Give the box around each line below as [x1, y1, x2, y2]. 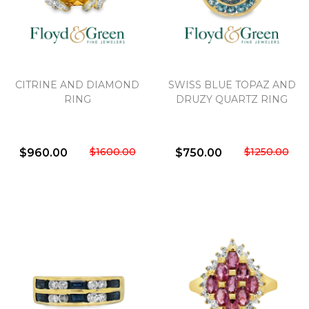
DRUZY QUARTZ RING [176, 93, 288, 106]
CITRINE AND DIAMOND [15, 79, 139, 92]
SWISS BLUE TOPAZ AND [168, 79, 296, 92]
